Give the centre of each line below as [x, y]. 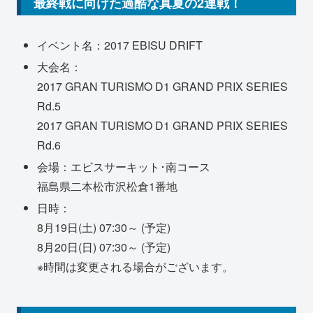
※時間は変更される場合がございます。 [136, 267]
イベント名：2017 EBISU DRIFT [120, 45]
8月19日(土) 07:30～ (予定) [104, 228]
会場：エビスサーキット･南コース [124, 167]
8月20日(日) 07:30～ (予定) [104, 247]
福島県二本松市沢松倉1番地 [108, 187]
